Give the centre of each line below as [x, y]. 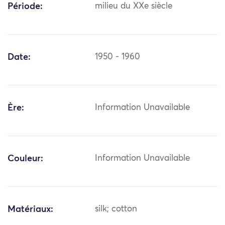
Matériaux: [30, 210]
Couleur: [25, 159]
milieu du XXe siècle [134, 7]
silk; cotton [116, 209]
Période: [25, 7]
